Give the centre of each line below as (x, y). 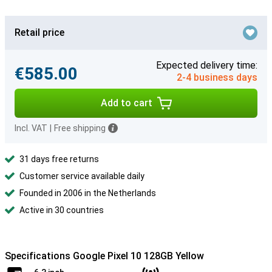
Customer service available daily (82, 176)
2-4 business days (217, 77)
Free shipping (80, 128)
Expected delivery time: (207, 65)
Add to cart (126, 103)
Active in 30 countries (62, 210)
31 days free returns (59, 159)
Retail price (39, 32)
